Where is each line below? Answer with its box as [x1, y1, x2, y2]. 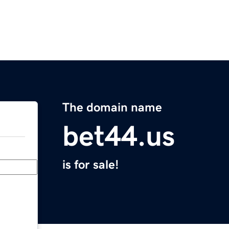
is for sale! [62, 158, 119, 171]
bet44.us [62, 122, 175, 151]
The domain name [62, 101, 162, 114]
